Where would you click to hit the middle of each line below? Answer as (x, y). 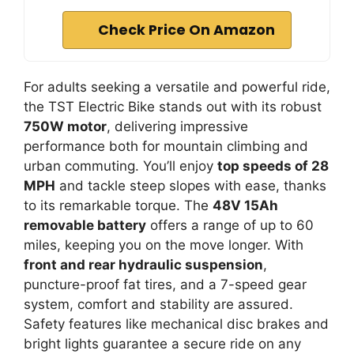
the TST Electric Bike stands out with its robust (173, 106)
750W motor (65, 126)
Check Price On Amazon (186, 30)
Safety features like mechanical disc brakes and (176, 324)
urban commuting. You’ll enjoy (121, 166)
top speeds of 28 (273, 166)
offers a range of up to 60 (230, 225)
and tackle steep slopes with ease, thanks (191, 185)
